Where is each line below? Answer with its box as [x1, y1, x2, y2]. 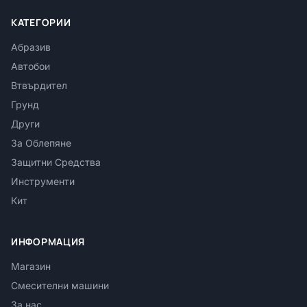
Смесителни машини [11, 280, 109, 292]
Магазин [11, 260, 51, 273]
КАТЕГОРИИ [11, 16, 71, 29]
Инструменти [11, 175, 75, 188]
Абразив [11, 41, 51, 53]
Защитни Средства [11, 156, 101, 169]
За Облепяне [11, 137, 71, 149]
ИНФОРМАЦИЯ [11, 235, 85, 249]
